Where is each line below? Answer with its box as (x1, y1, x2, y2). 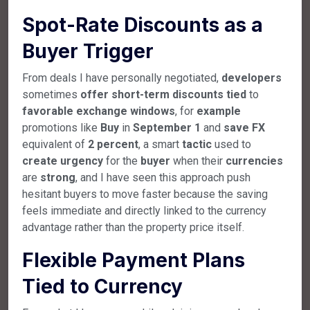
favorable (22, 104, 73, 118)
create (22, 154, 57, 167)
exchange (76, 104, 127, 118)
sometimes (22, 87, 80, 101)
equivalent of (22, 137, 88, 151)
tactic (182, 137, 212, 151)
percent (97, 137, 138, 151)
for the (103, 154, 140, 167)
